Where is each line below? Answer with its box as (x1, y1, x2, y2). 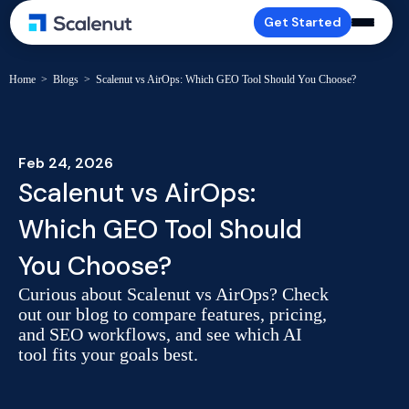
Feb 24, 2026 (18, 153, 113, 173)
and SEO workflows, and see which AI (18, 324, 302, 344)
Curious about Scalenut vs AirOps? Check (18, 284, 329, 304)
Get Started (264, 14, 342, 30)
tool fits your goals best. (18, 344, 198, 364)
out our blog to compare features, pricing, (18, 304, 327, 324)
